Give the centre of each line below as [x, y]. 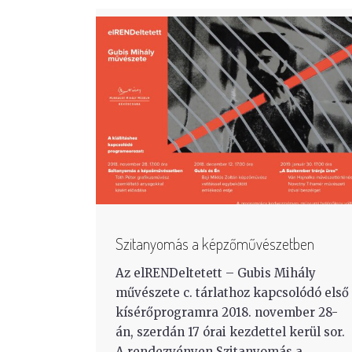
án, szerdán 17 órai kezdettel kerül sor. [230, 332]
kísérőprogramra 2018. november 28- [227, 312]
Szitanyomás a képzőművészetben [215, 243]
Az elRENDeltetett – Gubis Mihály [216, 273]
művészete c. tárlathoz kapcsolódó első [232, 292]
